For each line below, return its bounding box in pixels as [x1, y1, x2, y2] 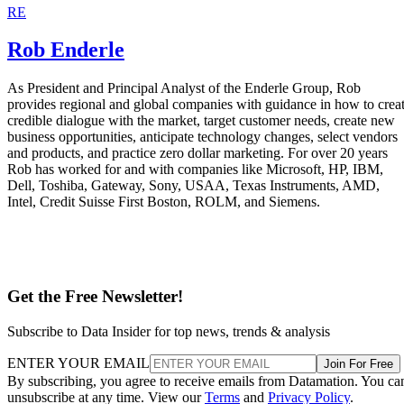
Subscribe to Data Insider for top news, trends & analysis [7, 323, 330, 339]
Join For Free [324, 356, 393, 371]
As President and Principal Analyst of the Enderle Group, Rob [7, 80, 361, 96]
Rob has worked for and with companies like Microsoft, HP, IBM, [7, 161, 383, 178]
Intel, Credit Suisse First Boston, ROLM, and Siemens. [7, 194, 320, 210]
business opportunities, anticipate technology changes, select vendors [7, 129, 398, 145]
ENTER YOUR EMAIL [7, 354, 150, 371]
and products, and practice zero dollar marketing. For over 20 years [7, 145, 388, 161]
